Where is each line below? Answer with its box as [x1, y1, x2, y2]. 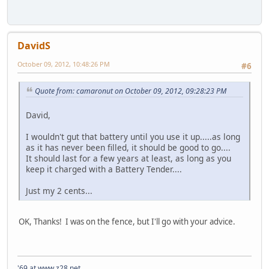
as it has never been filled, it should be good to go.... [26, 142, 231, 154]
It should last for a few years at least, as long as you [26, 153, 231, 165]
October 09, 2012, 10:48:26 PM [17, 59, 110, 69]
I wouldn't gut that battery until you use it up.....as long [26, 131, 240, 143]
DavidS [17, 39, 50, 53]
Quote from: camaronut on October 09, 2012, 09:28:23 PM [35, 85, 226, 96]
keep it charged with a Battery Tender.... [26, 163, 182, 175]
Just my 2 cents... [26, 185, 92, 197]
